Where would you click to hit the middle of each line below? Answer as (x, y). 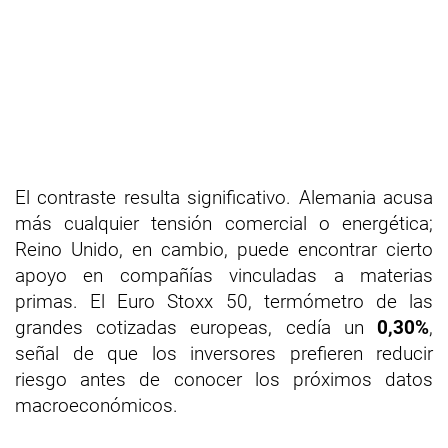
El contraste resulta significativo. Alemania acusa (224, 198)
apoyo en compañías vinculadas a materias (224, 276)
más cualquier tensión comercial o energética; (224, 224)
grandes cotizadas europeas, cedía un (196, 328)
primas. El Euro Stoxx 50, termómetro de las (224, 302)
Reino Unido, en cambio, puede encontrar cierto (224, 250)
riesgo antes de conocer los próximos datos (224, 380)
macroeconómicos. (96, 406)
